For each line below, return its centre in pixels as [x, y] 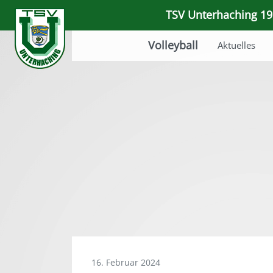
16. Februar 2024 [126, 262]
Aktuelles [236, 45]
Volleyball [173, 45]
